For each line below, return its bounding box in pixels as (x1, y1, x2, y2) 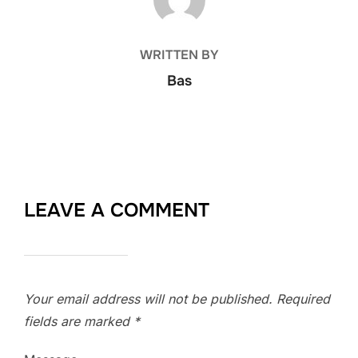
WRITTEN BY (139, 46, 219, 64)
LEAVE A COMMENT (24, 198, 209, 223)
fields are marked (24, 313, 133, 330)
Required (276, 291, 330, 308)
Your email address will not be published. (24, 291, 272, 308)
